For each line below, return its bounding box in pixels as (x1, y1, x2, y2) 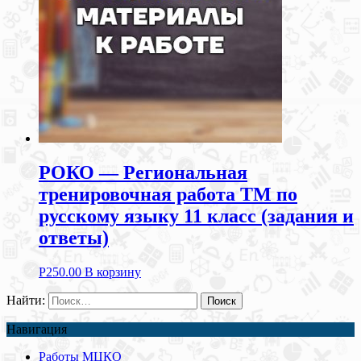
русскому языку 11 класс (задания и (39, 205, 354, 226)
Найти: (6, 293, 45, 307)
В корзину (85, 264, 141, 279)
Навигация (6, 322, 67, 336)
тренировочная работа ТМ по (39, 183, 297, 205)
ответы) (39, 226, 109, 248)
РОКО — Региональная (39, 161, 247, 183)
